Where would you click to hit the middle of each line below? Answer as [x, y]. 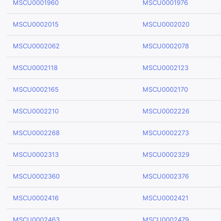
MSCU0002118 [35, 68]
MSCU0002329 [166, 154]
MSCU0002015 [36, 24]
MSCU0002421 [166, 198]
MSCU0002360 [36, 176]
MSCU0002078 [166, 46]
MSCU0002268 [36, 133]
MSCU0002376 [166, 176]
